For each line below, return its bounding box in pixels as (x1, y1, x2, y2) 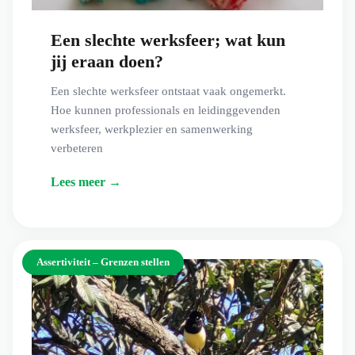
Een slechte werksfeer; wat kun (51, 29, 285, 50)
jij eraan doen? (51, 51, 163, 71)
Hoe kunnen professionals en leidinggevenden (51, 103, 281, 116)
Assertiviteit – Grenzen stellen (36, 256, 170, 269)
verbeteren (51, 141, 103, 155)
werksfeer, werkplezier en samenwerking (51, 122, 253, 136)
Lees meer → (51, 175, 121, 189)
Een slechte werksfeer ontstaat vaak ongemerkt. (51, 84, 286, 97)
